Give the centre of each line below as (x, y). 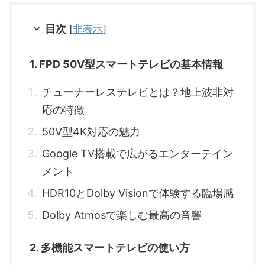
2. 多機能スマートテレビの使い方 (110, 248)
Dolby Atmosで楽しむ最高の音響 (122, 215)
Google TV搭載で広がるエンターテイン (138, 154)
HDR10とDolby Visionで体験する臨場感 (138, 193)
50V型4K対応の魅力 (91, 132)
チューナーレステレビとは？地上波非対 (138, 92)
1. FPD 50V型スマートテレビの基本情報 (126, 64)
